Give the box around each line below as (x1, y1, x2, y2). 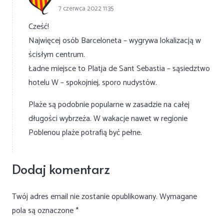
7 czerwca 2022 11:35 (58, 3, 113, 14)
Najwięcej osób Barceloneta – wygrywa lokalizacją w (28, 33, 201, 47)
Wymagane (159, 189, 197, 203)
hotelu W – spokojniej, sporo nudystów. (28, 75, 157, 89)
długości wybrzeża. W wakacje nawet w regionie (28, 111, 187, 125)
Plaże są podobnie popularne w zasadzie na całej (28, 97, 189, 111)
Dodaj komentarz (12, 160, 112, 178)
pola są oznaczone (12, 203, 75, 217)
